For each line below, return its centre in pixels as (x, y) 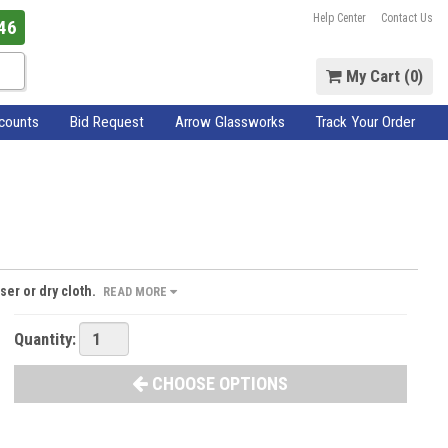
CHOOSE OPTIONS (218, 384)
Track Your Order (365, 121)
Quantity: (44, 338)
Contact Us (406, 18)
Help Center (340, 18)
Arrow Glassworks (229, 121)
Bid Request (106, 121)
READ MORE (136, 291)
